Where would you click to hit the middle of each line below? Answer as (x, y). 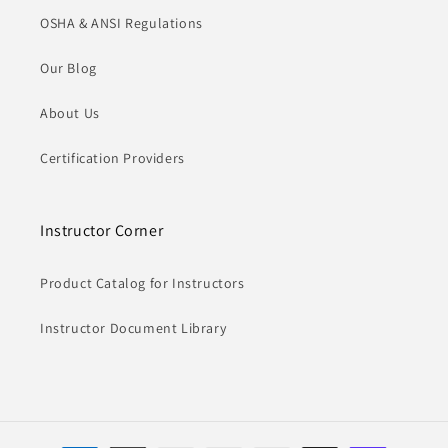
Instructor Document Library (133, 327)
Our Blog (68, 67)
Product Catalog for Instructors (142, 282)
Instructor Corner (102, 230)
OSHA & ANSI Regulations (121, 22)
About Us (70, 112)
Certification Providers (112, 157)
